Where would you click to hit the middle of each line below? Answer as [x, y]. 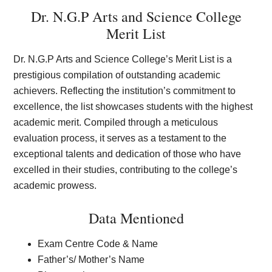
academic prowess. [55, 185]
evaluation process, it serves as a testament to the [120, 138]
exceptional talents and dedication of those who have [127, 154]
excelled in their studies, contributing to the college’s [126, 170]
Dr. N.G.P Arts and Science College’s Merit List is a [123, 59]
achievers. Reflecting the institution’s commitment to [125, 91]
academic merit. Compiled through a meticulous [116, 122]
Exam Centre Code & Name [98, 244]
